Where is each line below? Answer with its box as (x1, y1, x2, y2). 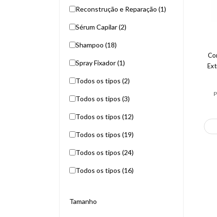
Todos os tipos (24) (76, 148, 134, 156)
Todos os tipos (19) (76, 130, 134, 139)
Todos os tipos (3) (76, 94, 130, 103)
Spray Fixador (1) (76, 59, 125, 67)
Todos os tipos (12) (76, 112, 134, 121)
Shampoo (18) (76, 41, 117, 49)
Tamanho (69, 197, 97, 205)
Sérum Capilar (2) (76, 23, 126, 31)
